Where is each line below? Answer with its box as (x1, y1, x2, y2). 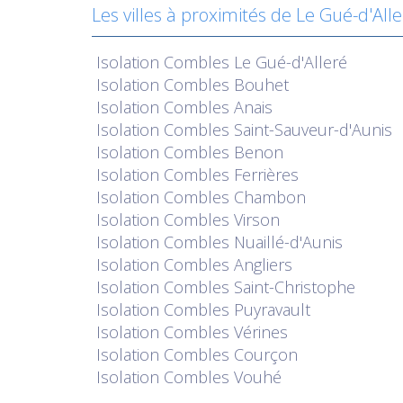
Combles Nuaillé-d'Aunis (164, 231, 343, 253)
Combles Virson (164, 209, 280, 230)
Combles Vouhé (164, 366, 282, 388)
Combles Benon (164, 141, 283, 163)
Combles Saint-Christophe (164, 276, 355, 298)
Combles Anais (164, 96, 273, 118)
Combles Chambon (164, 186, 306, 208)
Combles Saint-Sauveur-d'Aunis (164, 119, 392, 140)
